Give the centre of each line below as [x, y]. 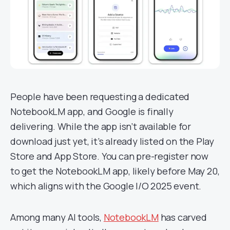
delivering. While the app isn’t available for [101, 126]
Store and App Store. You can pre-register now [109, 156]
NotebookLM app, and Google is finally [92, 111]
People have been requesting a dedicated [100, 97]
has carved [183, 217]
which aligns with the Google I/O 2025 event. [106, 186]
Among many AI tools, [57, 217]
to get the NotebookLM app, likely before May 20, [115, 171]
